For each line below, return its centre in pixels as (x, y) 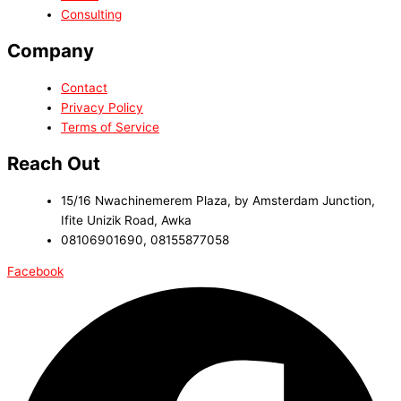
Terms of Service (110, 127)
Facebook (35, 272)
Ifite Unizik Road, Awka (126, 220)
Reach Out (54, 163)
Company (51, 50)
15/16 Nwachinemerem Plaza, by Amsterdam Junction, (218, 200)
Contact (84, 87)
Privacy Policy (102, 107)
